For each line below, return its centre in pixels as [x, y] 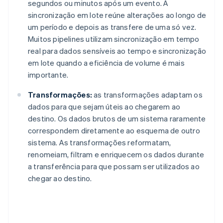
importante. [48, 75]
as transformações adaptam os [147, 95]
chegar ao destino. [60, 178]
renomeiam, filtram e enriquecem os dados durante [116, 155]
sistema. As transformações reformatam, [100, 143]
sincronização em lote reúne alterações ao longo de [117, 15]
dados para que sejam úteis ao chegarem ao [104, 107]
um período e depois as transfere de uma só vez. [112, 27]
